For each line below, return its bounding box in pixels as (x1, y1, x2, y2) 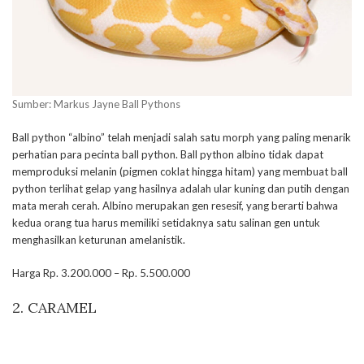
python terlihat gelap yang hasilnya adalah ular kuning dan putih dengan (12, 182, 349, 195)
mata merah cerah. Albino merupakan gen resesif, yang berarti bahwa (12, 199, 338, 212)
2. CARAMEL (12, 298, 97, 317)
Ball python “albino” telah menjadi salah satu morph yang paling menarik (12, 131, 351, 144)
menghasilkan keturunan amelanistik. (12, 233, 185, 246)
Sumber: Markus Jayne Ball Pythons (12, 97, 180, 110)
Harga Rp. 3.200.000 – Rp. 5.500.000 (12, 266, 190, 279)
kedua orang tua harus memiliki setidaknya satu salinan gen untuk (12, 216, 320, 229)
